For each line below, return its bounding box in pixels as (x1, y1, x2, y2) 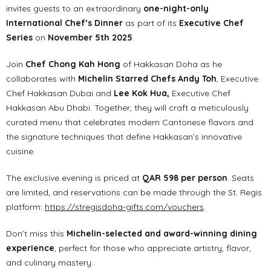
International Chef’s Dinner (6, 18, 123, 29)
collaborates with (6, 73, 78, 85)
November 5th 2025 (48, 32, 132, 44)
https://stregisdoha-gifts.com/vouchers (45, 201, 204, 213)
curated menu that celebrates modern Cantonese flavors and (6, 117, 253, 128)
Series (6, 32, 33, 44)
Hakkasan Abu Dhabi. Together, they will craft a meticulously (6, 102, 249, 114)
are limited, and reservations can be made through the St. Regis (6, 187, 262, 198)
